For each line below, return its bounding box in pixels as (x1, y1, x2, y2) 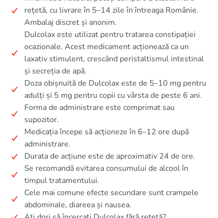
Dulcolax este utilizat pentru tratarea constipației (24, 29, 196, 40)
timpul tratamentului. (24, 175, 99, 186)
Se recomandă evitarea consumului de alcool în (24, 163, 188, 174)
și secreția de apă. (24, 66, 87, 77)
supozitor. (24, 114, 59, 126)
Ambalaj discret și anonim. (24, 17, 117, 28)
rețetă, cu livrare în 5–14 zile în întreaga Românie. (24, 5, 199, 16)
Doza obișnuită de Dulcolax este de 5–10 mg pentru (24, 78, 206, 89)
